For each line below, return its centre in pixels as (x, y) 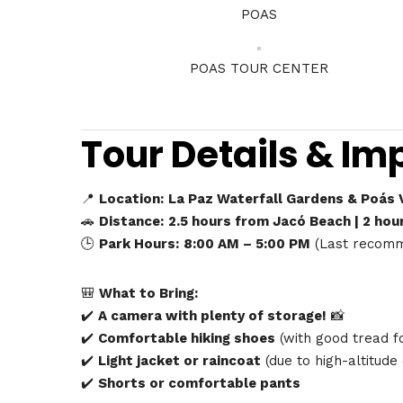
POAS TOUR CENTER (259, 68)
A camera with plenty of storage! (212, 315)
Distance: (131, 221)
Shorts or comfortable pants (199, 383)
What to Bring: (148, 293)
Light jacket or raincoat (179, 360)
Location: (131, 198)
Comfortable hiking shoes (187, 338)
